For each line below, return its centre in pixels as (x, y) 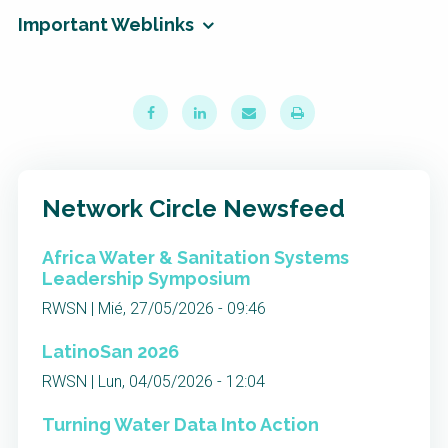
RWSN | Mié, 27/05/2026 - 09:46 (154, 309)
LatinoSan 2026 (110, 352)
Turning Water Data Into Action (180, 425)
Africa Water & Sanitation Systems (195, 258)
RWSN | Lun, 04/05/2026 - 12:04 (153, 382)
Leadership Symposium (146, 279)
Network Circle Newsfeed (193, 209)
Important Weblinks (106, 25)
